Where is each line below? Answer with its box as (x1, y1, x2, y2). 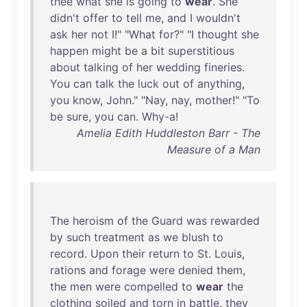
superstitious (168, 44, 234, 58)
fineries (204, 60, 242, 74)
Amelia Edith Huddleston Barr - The (77, 126, 260, 140)
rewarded (210, 214, 260, 228)
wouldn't (196, 11, 241, 25)
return (149, 247, 180, 260)
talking (84, 60, 119, 74)
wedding (156, 60, 201, 74)
